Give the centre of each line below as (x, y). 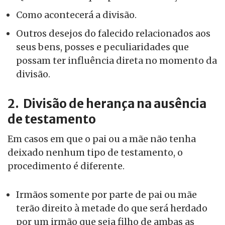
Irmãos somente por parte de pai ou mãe (106, 195)
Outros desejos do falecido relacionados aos (113, 34)
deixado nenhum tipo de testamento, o (95, 153)
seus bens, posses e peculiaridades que (102, 47)
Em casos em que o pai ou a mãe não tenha (102, 139)
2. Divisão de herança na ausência (107, 104)
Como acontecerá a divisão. (76, 15)
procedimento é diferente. (66, 166)
